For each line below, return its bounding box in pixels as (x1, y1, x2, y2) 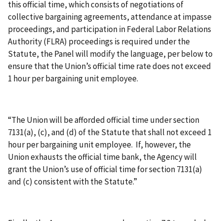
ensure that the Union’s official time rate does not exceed (8, 60, 211, 72)
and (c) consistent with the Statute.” (8, 176, 137, 187)
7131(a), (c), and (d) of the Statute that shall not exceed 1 (8, 126, 212, 138)
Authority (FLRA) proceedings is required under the (8, 36, 190, 47)
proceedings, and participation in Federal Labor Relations (8, 23, 211, 35)
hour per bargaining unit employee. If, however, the (8, 139, 191, 150)
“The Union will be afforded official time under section (8, 114, 199, 125)
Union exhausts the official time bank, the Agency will (8, 151, 197, 162)
